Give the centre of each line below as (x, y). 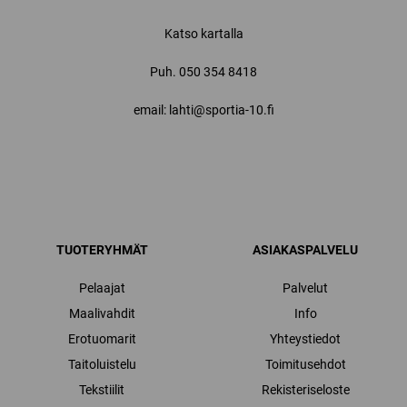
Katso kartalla (203, 34)
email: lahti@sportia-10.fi (203, 110)
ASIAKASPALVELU (305, 250)
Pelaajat (102, 288)
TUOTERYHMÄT (102, 250)
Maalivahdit (102, 314)
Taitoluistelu (102, 365)
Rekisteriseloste (305, 390)
